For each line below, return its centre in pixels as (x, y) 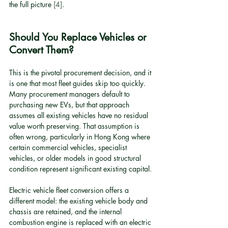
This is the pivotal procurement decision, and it (81, 73)
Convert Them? (41, 50)
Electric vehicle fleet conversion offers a (70, 190)
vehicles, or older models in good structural (76, 158)
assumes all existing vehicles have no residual (80, 115)
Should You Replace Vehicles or (79, 37)
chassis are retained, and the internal (66, 211)
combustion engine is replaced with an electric (81, 222)
